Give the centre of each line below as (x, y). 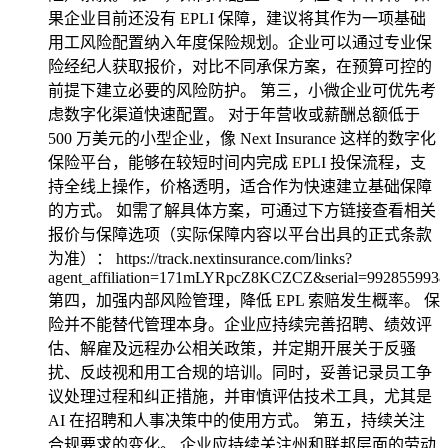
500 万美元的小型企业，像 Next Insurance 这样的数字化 (242, 138)
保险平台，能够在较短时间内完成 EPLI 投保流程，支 (237, 162)
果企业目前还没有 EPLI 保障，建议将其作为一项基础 (237, 18)
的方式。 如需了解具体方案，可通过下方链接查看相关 (242, 210)
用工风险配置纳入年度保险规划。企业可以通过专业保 (240, 42)
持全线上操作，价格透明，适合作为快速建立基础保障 (240, 186)
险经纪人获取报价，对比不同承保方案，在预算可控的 (240, 66)
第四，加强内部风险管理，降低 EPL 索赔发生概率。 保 (244, 300)
